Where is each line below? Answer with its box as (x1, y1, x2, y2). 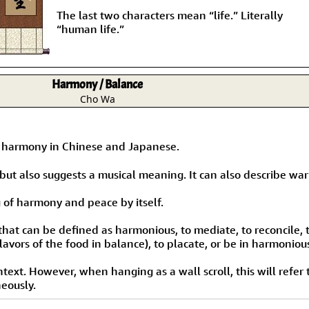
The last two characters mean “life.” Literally (57, 8, 283, 22)
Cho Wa (79, 92, 115, 106)
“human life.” (57, 21, 124, 36)
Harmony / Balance (52, 76, 143, 92)
